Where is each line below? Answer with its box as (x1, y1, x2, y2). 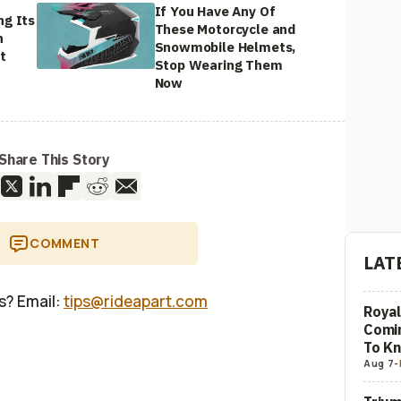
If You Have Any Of (154, 3, 276, 20)
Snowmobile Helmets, (154, 38, 296, 55)
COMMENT (30, 235, 100, 252)
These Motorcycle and (154, 21, 296, 38)
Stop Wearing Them (154, 56, 283, 73)
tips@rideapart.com (64, 291, 208, 311)
